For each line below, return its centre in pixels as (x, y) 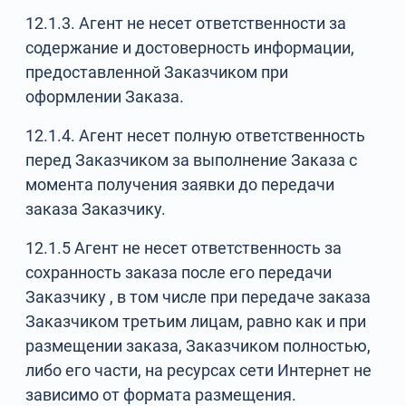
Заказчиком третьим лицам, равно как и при (196, 321)
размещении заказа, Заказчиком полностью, (198, 346)
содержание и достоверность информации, (190, 48)
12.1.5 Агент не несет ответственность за (184, 248)
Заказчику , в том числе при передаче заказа (198, 297)
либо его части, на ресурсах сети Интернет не (199, 370)
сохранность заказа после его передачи (179, 272)
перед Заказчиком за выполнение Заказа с (192, 160)
